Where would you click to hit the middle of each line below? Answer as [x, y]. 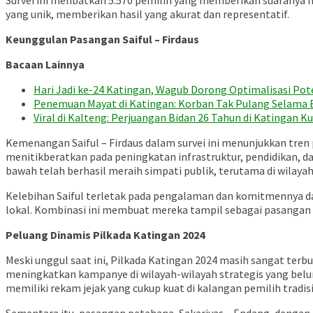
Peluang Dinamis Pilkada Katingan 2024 [105, 235]
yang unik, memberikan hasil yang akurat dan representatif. [147, 14]
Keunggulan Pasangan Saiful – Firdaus [102, 39]
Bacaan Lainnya [45, 65]
